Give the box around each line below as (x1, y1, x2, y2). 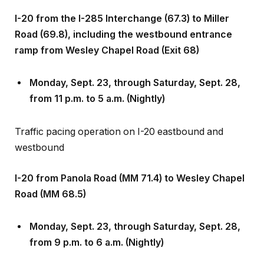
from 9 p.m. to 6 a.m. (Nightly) (29, 221, 164, 233)
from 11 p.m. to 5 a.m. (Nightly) (29, 77, 165, 89)
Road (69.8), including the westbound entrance (15, 12, 232, 24)
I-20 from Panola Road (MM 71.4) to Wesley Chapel (15, 156, 245, 168)
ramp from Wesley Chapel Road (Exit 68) (15, 28, 199, 40)
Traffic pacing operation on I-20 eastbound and (15, 110, 223, 122)
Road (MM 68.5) (15, 172, 86, 184)
